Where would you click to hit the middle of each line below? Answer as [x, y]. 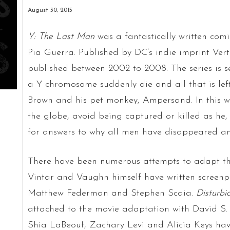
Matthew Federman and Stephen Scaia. [112, 193]
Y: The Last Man [61, 36]
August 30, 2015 [50, 10]
